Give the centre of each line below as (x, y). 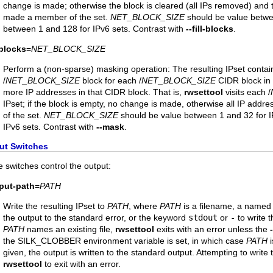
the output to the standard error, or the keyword (96, 218)
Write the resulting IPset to (55, 206)
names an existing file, (70, 229)
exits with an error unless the (212, 229)
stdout (203, 218)
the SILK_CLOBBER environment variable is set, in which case (125, 241)
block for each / (111, 80)
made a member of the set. (57, 17)
